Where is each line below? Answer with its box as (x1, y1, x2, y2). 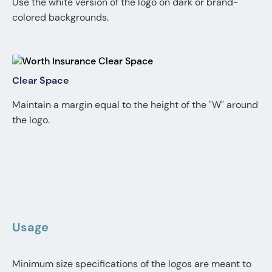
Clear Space (12, 73, 69, 87)
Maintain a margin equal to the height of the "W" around (12, 98, 258, 111)
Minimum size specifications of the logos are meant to (12, 257, 251, 270)
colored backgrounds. (12, 10, 109, 24)
